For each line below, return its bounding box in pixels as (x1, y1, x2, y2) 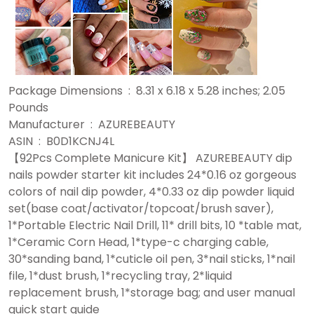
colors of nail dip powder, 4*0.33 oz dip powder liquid (8, 184, 294, 200)
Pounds (8, 100, 48, 116)
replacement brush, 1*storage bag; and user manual (8, 285, 295, 301)
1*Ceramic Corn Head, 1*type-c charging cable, (8, 234, 268, 251)
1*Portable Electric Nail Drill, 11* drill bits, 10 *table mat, (8, 217, 301, 234)
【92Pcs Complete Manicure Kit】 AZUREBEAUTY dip (8, 150, 292, 167)
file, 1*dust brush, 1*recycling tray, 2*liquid (8, 268, 232, 285)
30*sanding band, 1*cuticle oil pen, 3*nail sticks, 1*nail (8, 251, 295, 268)
